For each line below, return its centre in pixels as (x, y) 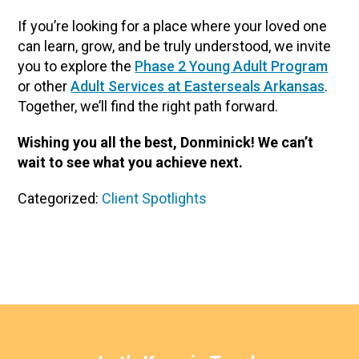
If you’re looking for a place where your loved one (173, 26)
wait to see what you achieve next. (131, 162)
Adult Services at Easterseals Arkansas (198, 86)
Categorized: (60, 198)
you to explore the (77, 66)
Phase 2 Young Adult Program (232, 66)
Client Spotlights (155, 198)
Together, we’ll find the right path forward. (148, 106)
